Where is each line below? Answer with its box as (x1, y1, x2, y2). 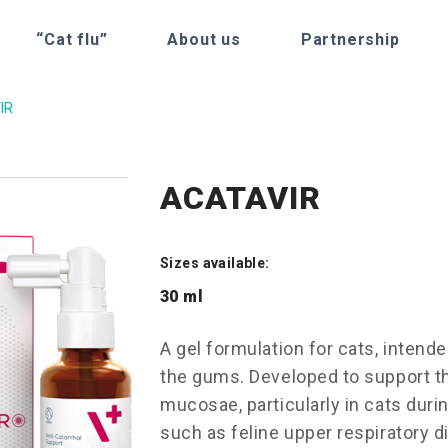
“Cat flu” (36, 30, 108, 49)
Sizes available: (160, 255, 270, 271)
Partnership (300, 30, 400, 49)
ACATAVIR (160, 179, 321, 217)
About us (167, 30, 241, 49)
